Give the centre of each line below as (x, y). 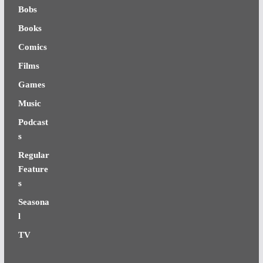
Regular (33, 155)
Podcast (33, 122)
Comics (32, 47)
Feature (33, 169)
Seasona (33, 202)
